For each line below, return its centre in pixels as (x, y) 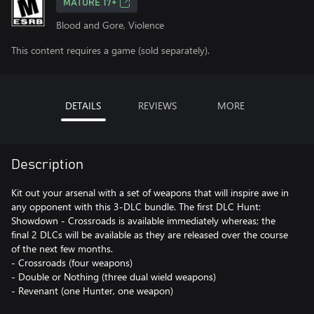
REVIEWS (157, 105)
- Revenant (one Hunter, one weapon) (92, 291)
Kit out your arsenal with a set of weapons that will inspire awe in (150, 192)
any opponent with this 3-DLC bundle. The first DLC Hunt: (136, 206)
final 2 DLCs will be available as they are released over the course (150, 234)
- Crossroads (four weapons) (72, 262)
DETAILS (83, 105)
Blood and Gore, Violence (110, 25)
